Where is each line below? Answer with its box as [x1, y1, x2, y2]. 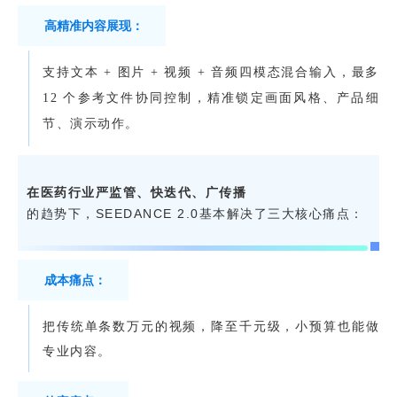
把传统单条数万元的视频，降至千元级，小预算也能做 [43, 318, 379, 333]
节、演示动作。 [43, 117, 139, 131]
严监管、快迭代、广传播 [95, 184, 246, 199]
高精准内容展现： [44, 18, 144, 33]
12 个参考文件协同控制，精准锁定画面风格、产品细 [43, 91, 379, 105]
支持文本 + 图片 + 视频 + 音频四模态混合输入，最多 [43, 66, 379, 80]
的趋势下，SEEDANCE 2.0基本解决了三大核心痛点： [27, 206, 364, 221]
